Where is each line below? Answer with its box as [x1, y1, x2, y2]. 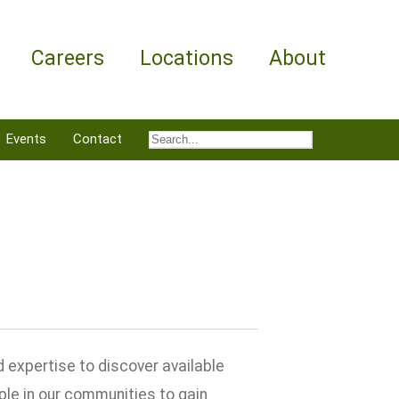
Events [6, 131, 46, 147]
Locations [140, 46, 233, 70]
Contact [73, 131, 122, 147]
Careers [31, 46, 104, 70]
